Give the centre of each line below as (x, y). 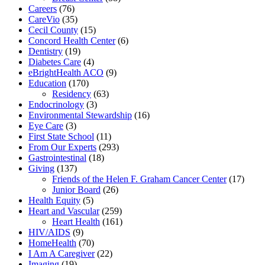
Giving (41, 168)
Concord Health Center (72, 40)
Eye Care (46, 125)
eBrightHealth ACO (66, 72)
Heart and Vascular (64, 211)
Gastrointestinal (57, 157)
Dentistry (46, 51)
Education (47, 83)
